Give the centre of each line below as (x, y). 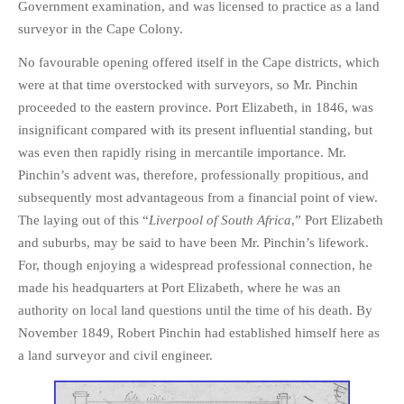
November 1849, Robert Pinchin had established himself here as (199, 333)
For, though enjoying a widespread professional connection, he (195, 266)
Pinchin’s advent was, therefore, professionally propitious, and (193, 175)
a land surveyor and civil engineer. (115, 356)
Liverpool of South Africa (220, 220)
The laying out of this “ (83, 220)
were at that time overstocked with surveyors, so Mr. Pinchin (188, 85)
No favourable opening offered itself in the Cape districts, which (199, 63)
